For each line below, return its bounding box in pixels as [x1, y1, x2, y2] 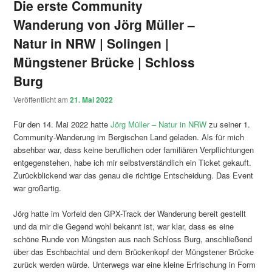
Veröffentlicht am [13, 94, 70, 105]
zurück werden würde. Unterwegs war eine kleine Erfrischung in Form [13, 259, 256, 271]
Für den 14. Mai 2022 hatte [13, 118, 111, 131]
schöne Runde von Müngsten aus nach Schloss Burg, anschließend [13, 233, 253, 245]
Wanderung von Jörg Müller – [13, 15, 195, 33]
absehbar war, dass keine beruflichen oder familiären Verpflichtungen [13, 144, 254, 156]
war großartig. [13, 182, 62, 194]
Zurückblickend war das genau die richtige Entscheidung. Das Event [13, 169, 254, 182]
